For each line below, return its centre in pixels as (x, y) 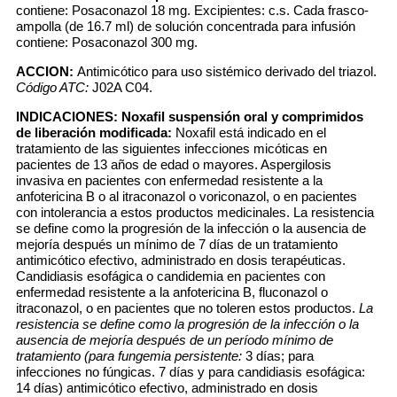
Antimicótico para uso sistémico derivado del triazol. (227, 71)
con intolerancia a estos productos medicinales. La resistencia (195, 212)
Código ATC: (52, 87)
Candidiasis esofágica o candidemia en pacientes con (171, 276)
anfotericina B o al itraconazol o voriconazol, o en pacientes (187, 196)
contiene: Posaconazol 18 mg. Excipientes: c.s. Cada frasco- (192, 10)
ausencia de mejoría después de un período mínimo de (175, 340)
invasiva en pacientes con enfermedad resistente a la (169, 180)
